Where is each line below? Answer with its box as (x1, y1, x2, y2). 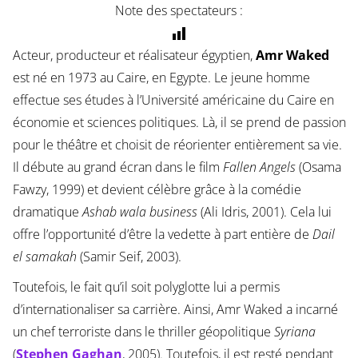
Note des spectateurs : (115, 2, 243, 20)
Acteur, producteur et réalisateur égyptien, (12, 46, 256, 65)
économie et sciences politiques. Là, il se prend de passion (12, 113, 346, 132)
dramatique (12, 203, 82, 221)
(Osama (295, 158, 341, 177)
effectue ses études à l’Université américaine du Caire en (12, 91, 334, 109)
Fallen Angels (222, 158, 296, 177)
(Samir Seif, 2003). (76, 248, 181, 266)
